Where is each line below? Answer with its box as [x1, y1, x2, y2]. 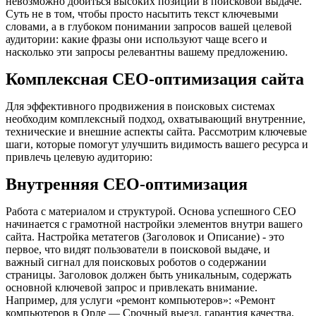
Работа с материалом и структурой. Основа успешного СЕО [6, 205, 296, 217]
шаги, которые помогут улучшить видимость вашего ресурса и [6, 138, 308, 150]
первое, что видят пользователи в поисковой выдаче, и [6, 243, 270, 255]
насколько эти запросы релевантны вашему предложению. [6, 45, 288, 58]
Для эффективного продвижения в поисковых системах [6, 99, 275, 112]
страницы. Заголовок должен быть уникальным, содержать [6, 268, 291, 281]
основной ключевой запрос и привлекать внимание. [6, 281, 257, 293]
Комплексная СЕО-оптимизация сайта [6, 69, 304, 88]
